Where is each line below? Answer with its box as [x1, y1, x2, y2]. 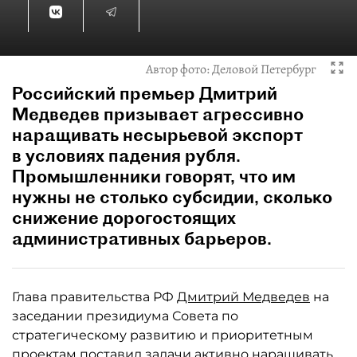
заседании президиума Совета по [12, 308, 238, 324]
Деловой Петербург [212, 61, 316, 78]
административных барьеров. [12, 227, 272, 249]
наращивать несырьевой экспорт [12, 124, 303, 146]
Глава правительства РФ [12, 289, 177, 304]
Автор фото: [146, 61, 212, 78]
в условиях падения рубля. [12, 144, 241, 167]
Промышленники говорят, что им [12, 165, 296, 187]
